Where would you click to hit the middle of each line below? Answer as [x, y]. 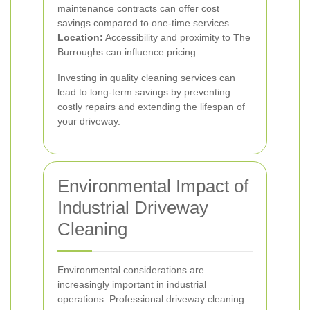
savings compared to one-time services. [145, 23]
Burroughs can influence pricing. [128, 52]
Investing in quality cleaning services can [146, 77]
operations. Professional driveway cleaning [151, 299]
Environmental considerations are [131, 270]
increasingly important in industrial [132, 284]
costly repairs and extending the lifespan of [151, 107]
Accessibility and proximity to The [177, 37]
